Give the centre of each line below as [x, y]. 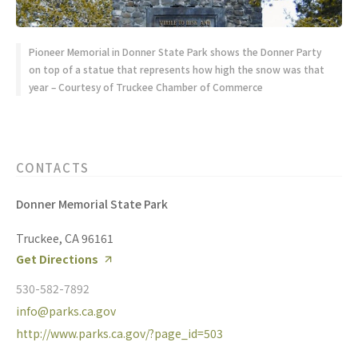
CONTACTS [53, 168]
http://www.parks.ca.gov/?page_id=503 [119, 334]
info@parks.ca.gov [66, 311]
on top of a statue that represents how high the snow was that [177, 70]
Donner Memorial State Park [92, 204]
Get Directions [57, 259]
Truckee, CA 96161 [65, 239]
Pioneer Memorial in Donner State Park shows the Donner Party [175, 52]
